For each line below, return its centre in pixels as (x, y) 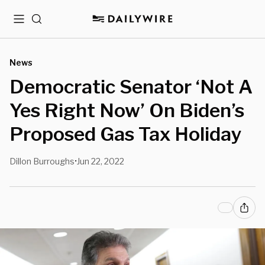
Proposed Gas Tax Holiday (126, 134)
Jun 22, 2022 (101, 161)
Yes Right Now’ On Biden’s (127, 110)
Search (46, 23)
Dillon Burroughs (42, 161)
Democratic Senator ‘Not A (131, 87)
